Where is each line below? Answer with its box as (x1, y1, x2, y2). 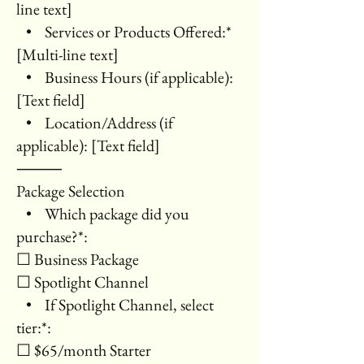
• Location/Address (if (16, 112, 173, 133)
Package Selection (16, 180, 125, 201)
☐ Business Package (16, 249, 139, 270)
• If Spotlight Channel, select (16, 294, 214, 315)
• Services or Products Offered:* (16, 21, 232, 42)
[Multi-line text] (16, 44, 119, 65)
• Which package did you (16, 203, 189, 224)
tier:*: (16, 317, 51, 338)
